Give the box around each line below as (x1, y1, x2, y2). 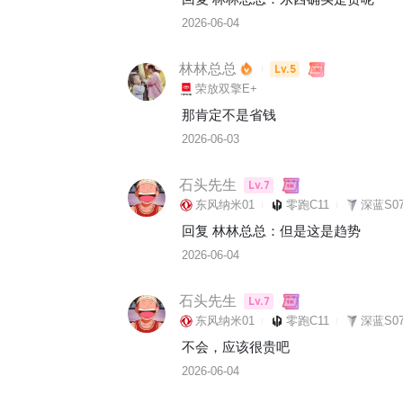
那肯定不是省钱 (182, 107, 276, 122)
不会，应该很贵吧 (182, 339, 290, 354)
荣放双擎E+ (195, 82, 257, 95)
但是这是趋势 (280, 223, 361, 238)
